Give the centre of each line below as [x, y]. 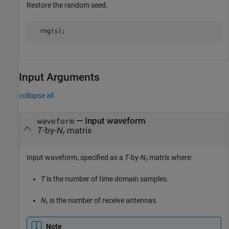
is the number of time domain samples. [107, 179]
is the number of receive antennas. [103, 201]
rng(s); [50, 31]
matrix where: [170, 158]
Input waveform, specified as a [76, 158]
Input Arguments [59, 77]
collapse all [36, 95]
